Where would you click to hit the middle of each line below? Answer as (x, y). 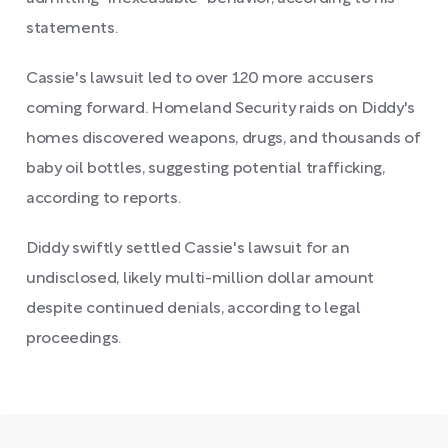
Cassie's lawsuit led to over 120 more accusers (200, 79)
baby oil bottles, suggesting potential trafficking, (205, 169)
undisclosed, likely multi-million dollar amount (200, 279)
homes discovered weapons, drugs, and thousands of (223, 139)
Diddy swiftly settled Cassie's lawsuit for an (188, 249)
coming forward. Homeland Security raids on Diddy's (220, 109)
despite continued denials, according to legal (193, 309)
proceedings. (74, 339)
